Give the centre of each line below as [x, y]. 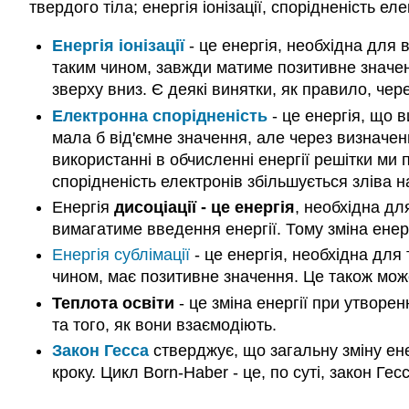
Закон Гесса [100, 351]
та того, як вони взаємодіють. [164, 325]
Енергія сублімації [121, 255]
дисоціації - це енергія [204, 208]
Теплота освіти [113, 303]
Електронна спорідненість [159, 115]
